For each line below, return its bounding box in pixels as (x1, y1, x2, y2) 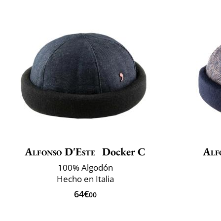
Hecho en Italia (56, 173, 114, 184)
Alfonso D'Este (25, 144, 95, 159)
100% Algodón (57, 161, 113, 173)
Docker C (99, 144, 146, 159)
